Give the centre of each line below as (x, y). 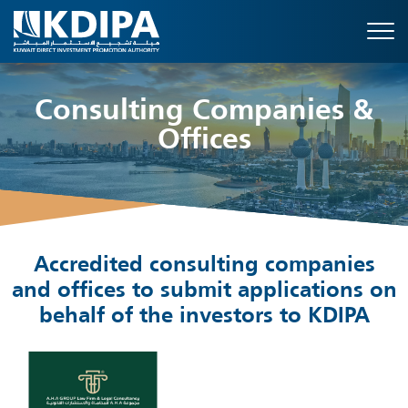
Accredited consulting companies (204, 266)
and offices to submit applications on (204, 291)
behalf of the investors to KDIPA (204, 317)
